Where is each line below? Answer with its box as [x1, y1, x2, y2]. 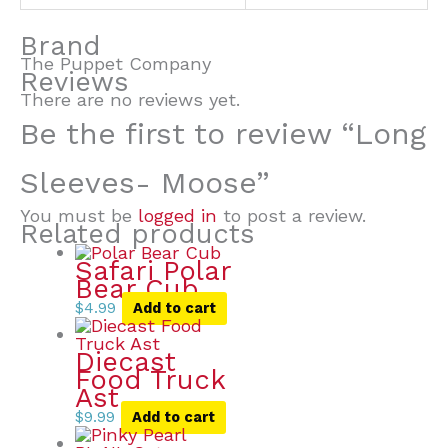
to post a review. [217, 204, 366, 226]
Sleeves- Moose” [20, 164, 269, 200]
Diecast [74, 346, 176, 379]
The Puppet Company [20, 52, 211, 74]
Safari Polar [74, 255, 231, 288]
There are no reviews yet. [20, 88, 240, 110]
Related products [20, 217, 255, 250]
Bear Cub [74, 273, 199, 306]
